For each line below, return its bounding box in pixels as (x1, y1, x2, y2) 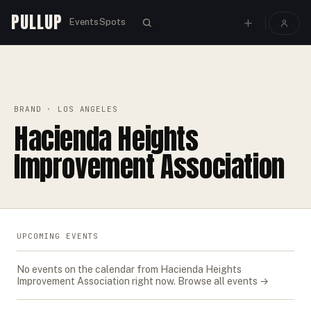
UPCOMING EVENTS (17, 231, 99, 241)
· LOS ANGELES (41, 104, 118, 114)
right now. (130, 276, 176, 287)
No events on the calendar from (17, 264, 160, 275)
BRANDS (52, 73, 85, 83)
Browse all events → (178, 276, 269, 287)
